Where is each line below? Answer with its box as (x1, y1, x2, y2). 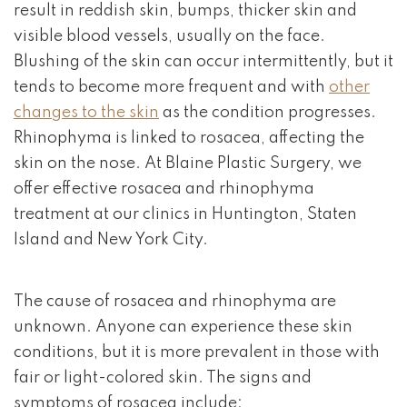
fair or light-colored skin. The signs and (14, 370, 312, 386)
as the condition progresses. (159, 104, 376, 121)
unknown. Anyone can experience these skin (14, 319, 352, 335)
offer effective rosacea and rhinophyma (14, 181, 314, 197)
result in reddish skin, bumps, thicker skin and (14, 3, 357, 19)
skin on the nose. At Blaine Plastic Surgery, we (14, 155, 362, 172)
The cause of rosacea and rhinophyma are (14, 293, 336, 310)
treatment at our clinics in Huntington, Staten (14, 206, 357, 223)
